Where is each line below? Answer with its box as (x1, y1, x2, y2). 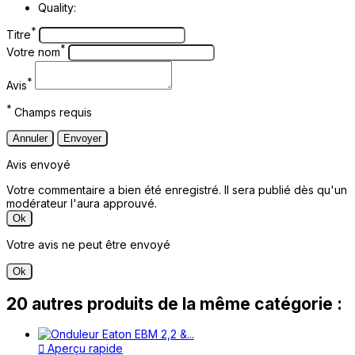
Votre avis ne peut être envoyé (6, 238, 170, 252)
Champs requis (11, 105, 92, 120)
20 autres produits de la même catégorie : (6, 293, 342, 314)
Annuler (13, 132, 48, 145)
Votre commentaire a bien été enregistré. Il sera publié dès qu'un (6, 183, 347, 197)
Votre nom (6, 45, 60, 59)
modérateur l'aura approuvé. (6, 197, 157, 211)
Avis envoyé (6, 158, 71, 172)
